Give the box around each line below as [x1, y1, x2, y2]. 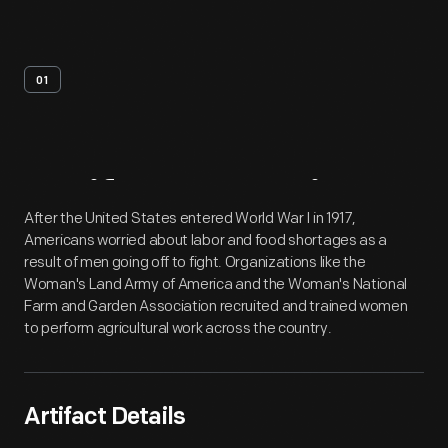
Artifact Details [24, 406, 185, 430]
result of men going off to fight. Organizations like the [24, 253, 366, 272]
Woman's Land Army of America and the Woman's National [24, 275, 408, 294]
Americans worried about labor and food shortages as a [24, 231, 388, 250]
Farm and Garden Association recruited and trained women [24, 297, 408, 316]
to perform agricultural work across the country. [24, 319, 332, 338]
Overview [188, 178, 381, 227]
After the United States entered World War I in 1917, [24, 209, 356, 228]
